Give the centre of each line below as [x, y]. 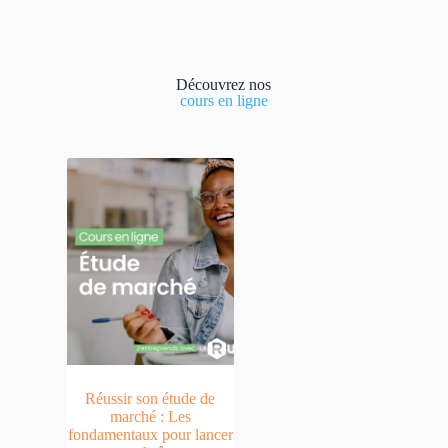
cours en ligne [223, 100]
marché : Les [150, 417]
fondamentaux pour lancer [150, 435]
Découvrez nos [224, 84]
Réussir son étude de [150, 399]
